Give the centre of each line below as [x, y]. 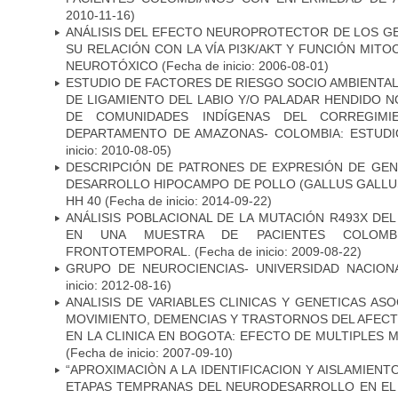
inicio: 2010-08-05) [119, 150]
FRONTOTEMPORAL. [128, 251]
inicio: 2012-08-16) [119, 285]
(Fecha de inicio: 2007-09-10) [149, 352]
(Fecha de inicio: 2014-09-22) [187, 200]
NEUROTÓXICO [112, 65]
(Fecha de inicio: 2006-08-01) [243, 65]
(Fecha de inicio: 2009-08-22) [276, 251]
